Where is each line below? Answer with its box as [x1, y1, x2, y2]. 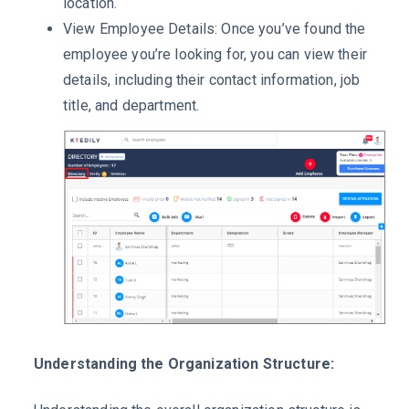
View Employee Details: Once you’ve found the [63, 19, 366, 37]
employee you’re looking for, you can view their [63, 45, 368, 63]
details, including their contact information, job [63, 70, 361, 89]
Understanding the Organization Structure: [34, 354, 335, 372]
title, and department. [63, 96, 200, 114]
